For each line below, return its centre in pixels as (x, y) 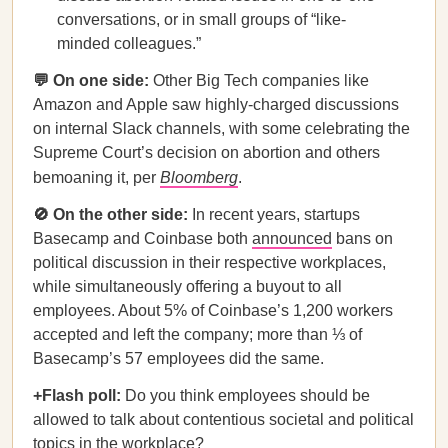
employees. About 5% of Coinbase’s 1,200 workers (213, 310)
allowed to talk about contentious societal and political (223, 419)
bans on (362, 238)
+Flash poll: (77, 395)
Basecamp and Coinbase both (142, 238)
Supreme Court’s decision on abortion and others (206, 152)
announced (292, 238)
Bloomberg (199, 177)
